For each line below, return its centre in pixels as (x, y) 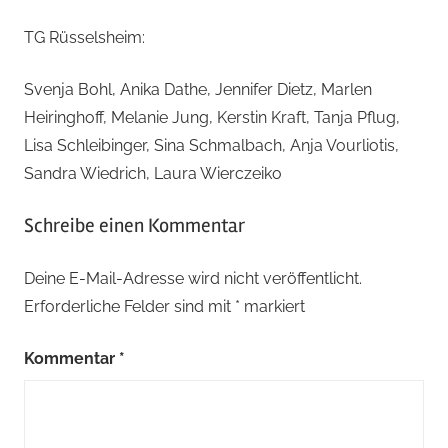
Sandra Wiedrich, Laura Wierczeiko (153, 174)
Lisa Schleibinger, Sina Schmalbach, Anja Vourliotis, (211, 146)
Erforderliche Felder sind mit (129, 307)
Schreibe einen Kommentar (134, 226)
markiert (272, 307)
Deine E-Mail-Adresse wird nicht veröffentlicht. (193, 279)
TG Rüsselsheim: (84, 38)
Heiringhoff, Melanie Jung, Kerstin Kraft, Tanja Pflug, (212, 118)
